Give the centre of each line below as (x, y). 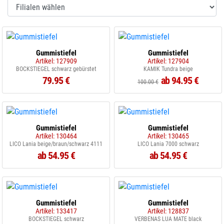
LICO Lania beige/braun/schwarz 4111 (56, 144)
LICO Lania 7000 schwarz (168, 144)
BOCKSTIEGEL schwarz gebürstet (56, 69)
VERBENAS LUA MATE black (168, 219)
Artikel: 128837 (168, 211)
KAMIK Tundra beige (168, 69)
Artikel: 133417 (56, 211)
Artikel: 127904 (168, 61)
